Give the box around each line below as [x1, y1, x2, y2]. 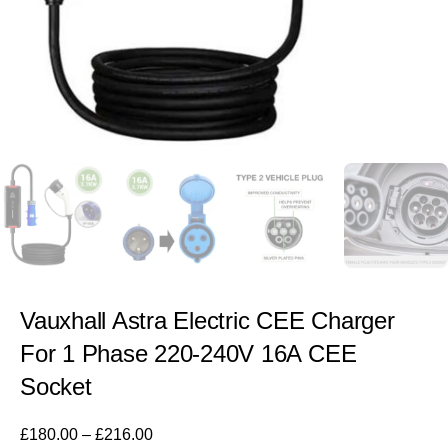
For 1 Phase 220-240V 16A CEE [20, 339, 357, 367]
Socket [20, 372, 92, 400]
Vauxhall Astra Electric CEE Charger [20, 306, 395, 334]
